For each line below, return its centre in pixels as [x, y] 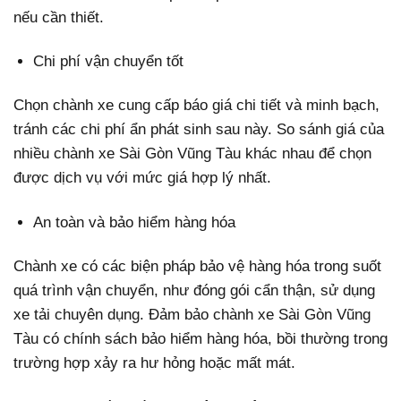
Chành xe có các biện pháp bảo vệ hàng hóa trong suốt [197, 266]
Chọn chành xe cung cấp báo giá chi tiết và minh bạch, [196, 106]
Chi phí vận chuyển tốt [109, 62]
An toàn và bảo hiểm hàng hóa [135, 222]
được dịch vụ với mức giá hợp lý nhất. [142, 178]
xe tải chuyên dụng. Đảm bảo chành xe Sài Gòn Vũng [192, 314]
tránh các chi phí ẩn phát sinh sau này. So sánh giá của [199, 130]
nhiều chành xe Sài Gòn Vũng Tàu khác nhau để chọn [192, 154]
